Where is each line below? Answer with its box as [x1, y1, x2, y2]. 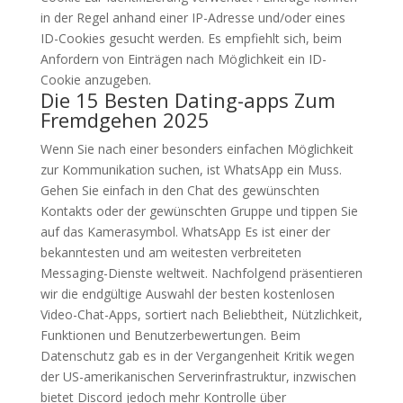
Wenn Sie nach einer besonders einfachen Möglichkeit [40, 140, 354, 157]
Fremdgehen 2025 [40, 106, 210, 133]
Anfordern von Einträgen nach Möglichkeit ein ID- [40, 50, 327, 67]
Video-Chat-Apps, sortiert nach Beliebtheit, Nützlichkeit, [40, 306, 363, 323]
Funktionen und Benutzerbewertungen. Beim [40, 327, 300, 344]
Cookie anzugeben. [40, 71, 151, 88]
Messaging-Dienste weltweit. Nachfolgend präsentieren [40, 264, 363, 282]
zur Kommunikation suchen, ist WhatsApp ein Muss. [40, 161, 342, 178]
